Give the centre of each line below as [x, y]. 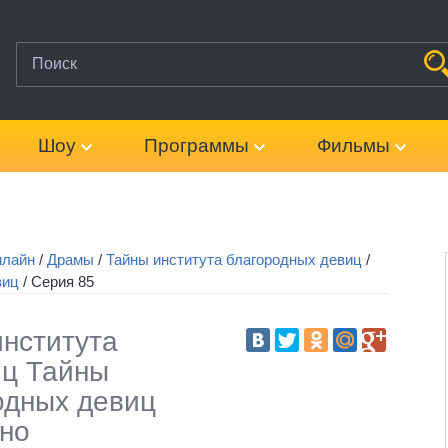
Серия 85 [62, 281]
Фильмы [353, 145]
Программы [196, 145]
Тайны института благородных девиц [234, 259]
